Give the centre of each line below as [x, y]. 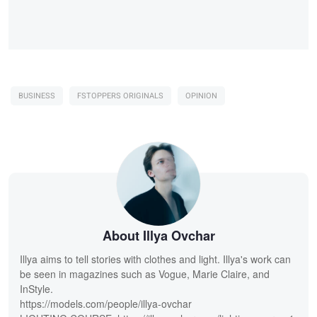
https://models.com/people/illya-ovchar [106, 304]
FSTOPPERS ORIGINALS [120, 96]
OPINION [201, 96]
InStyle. [36, 289]
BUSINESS [37, 96]
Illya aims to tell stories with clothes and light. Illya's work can [155, 259]
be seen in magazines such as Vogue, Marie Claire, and [145, 274]
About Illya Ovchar [158, 236]
